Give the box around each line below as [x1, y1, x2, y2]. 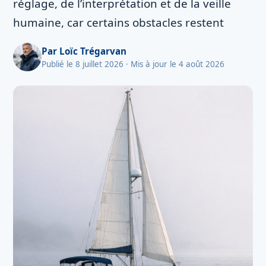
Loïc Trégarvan [59, 45, 126, 57]
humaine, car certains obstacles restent [13, 15, 224, 30]
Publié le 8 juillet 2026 [42, 58, 123, 69]
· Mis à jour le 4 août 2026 [126, 58, 224, 69]
